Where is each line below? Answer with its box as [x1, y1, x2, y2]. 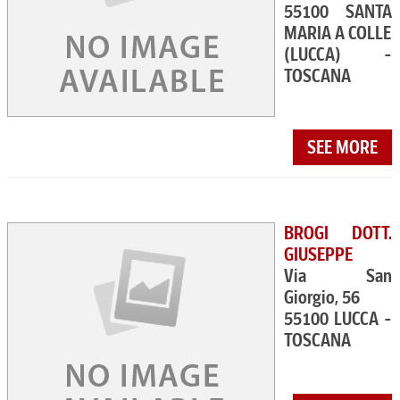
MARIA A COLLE [284, 22, 391, 44]
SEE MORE [307, 137, 379, 158]
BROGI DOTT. [284, 222, 393, 244]
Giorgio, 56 [284, 287, 360, 308]
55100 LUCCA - [284, 308, 393, 329]
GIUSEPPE [284, 244, 353, 265]
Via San [284, 265, 393, 287]
